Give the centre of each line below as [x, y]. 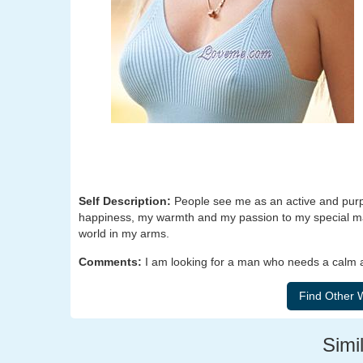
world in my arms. [124, 233]
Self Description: [126, 201]
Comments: [112, 262]
